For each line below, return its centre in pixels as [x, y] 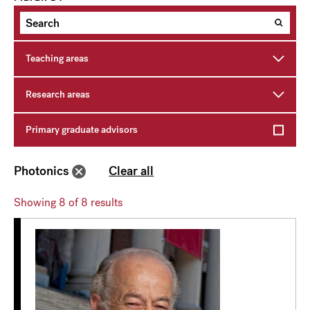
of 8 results [94, 202]
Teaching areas [57, 58]
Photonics [42, 171]
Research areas [58, 94]
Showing [36, 202]
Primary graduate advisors [82, 129]
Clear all [131, 171]
